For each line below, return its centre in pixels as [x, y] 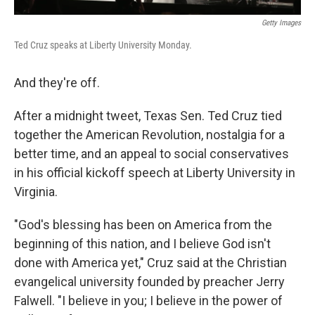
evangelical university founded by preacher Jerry [149, 282]
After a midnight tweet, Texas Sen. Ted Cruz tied [148, 116]
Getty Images [281, 23]
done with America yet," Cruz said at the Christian [150, 263]
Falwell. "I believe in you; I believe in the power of [148, 301]
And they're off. [57, 83]
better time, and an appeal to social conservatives [152, 154]
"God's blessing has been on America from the [143, 225]
